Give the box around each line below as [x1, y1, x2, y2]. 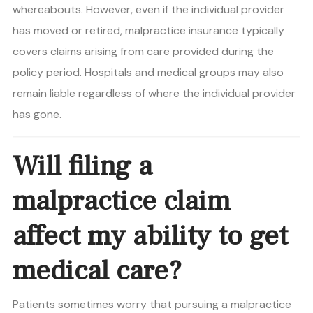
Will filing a [13, 148, 152, 184]
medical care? [13, 253, 182, 289]
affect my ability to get [13, 218, 288, 254]
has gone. [13, 107, 61, 122]
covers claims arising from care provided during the [13, 44, 274, 59]
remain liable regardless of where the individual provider [13, 86, 296, 101]
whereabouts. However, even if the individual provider [13, 2, 284, 17]
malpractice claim [13, 183, 231, 219]
